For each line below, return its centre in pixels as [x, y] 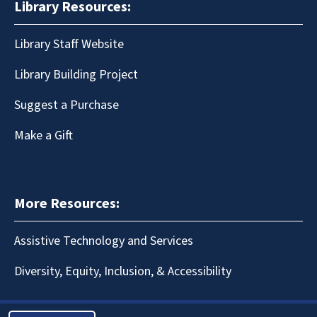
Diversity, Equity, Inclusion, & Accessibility [123, 271]
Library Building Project [76, 74]
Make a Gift [44, 135]
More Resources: [67, 203]
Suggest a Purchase [67, 105]
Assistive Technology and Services [104, 241]
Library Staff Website [69, 44]
